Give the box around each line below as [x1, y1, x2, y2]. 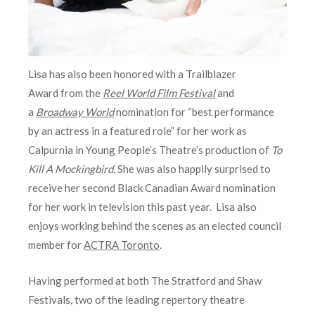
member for [28, 238, 84, 252]
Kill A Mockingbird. [28, 162, 115, 176]
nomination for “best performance [116, 105, 274, 119]
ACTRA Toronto [84, 238, 160, 252]
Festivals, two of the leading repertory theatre [28, 293, 245, 307]
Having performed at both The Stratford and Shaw [28, 274, 262, 288]
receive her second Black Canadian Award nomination [28, 181, 276, 195]
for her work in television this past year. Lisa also [28, 200, 257, 214]
